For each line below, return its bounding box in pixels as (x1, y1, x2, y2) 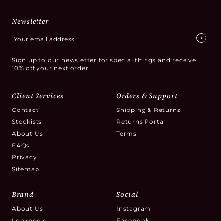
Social (116, 189, 138, 199)
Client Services (12, 91, 64, 101)
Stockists (12, 118, 42, 125)
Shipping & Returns (116, 106, 181, 113)
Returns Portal (116, 118, 166, 125)
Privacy (12, 153, 37, 161)
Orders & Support (116, 91, 178, 101)
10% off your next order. (12, 64, 91, 72)
